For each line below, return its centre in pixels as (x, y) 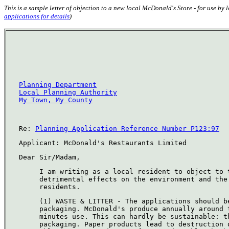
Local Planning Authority (68, 92)
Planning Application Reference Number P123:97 (127, 129)
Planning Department (58, 85)
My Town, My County (56, 100)
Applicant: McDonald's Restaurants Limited (103, 143)
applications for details (37, 16)
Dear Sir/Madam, (50, 157)
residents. (60, 187)
